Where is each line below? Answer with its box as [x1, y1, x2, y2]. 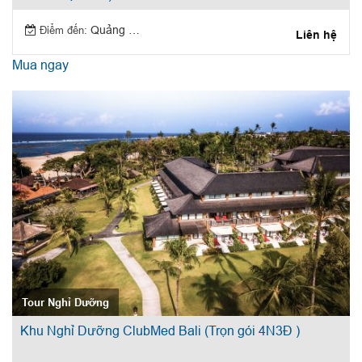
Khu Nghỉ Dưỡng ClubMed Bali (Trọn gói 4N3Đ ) [19, 322, 300, 338]
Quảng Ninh [86, 23, 128, 36]
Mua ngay [11, 57, 69, 72]
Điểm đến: [39, 23, 87, 36]
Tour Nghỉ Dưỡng [21, 296, 109, 309]
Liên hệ [296, 27, 338, 41]
